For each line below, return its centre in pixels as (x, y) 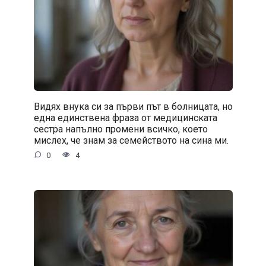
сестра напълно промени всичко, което (121, 129)
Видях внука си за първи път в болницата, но (133, 106)
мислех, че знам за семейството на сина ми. (131, 140)
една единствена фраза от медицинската (125, 118)
